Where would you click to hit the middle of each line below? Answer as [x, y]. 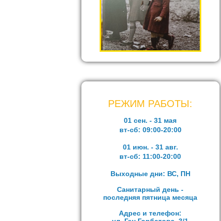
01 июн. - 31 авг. [150, 147]
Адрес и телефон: [150, 213]
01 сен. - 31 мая [150, 120]
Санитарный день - [150, 189]
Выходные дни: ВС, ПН [150, 174]
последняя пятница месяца [150, 197]
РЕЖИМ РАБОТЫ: [150, 104]
